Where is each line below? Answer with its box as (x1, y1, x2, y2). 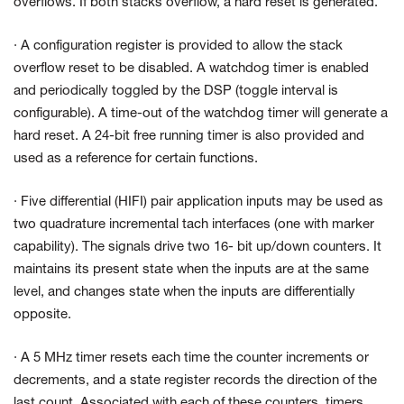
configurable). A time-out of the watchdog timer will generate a (14, 107, 388, 121)
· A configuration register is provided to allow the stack (14, 40, 343, 53)
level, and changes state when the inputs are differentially (14, 286, 355, 299)
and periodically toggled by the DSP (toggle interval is (14, 85, 338, 98)
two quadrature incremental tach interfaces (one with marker (14, 218, 374, 232)
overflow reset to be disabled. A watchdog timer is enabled (14, 62, 369, 76)
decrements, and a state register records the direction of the (14, 374, 377, 388)
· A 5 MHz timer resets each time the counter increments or (14, 352, 369, 365)
